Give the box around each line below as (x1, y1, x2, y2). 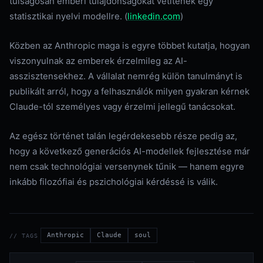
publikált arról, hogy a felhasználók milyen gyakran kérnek (9, 86, 249, 97)
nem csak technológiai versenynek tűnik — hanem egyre (9, 161, 244, 172)
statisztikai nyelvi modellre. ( (9, 11, 127, 22)
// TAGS (9, 232, 38, 239)
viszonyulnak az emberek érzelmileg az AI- (9, 55, 187, 66)
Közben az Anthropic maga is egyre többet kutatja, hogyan (9, 40, 250, 51)
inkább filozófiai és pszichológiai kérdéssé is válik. (9, 176, 218, 187)
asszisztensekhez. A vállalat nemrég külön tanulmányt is (9, 70, 242, 82)
